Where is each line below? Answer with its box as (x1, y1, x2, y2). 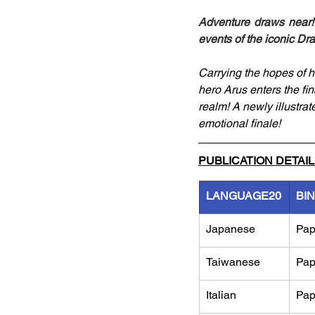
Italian (206, 288, 236, 302)
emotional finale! (198, 117, 281, 130)
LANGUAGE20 (206, 189, 281, 202)
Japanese (206, 222, 255, 236)
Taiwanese (206, 255, 260, 269)
